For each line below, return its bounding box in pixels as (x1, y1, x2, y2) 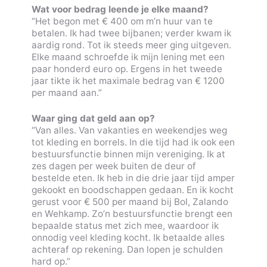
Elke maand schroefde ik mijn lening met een (31, 51, 225, 63)
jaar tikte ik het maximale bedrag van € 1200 (31, 74, 225, 86)
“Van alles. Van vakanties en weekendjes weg (31, 124, 227, 136)
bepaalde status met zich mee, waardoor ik (31, 219, 219, 231)
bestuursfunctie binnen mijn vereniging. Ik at (31, 148, 225, 160)
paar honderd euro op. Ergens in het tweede (31, 63, 222, 74)
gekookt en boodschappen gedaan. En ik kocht (31, 184, 234, 195)
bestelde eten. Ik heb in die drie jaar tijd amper (31, 172, 235, 184)
